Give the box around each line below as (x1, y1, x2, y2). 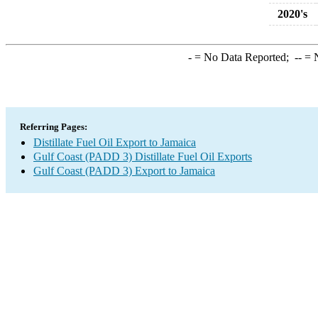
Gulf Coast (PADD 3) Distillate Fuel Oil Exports (33, 150, 252, 163)
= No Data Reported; (191, 51, 295, 63)
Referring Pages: (20, 121, 87, 132)
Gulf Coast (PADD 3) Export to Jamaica (33, 165, 215, 177)
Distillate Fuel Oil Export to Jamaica (33, 136, 196, 148)
